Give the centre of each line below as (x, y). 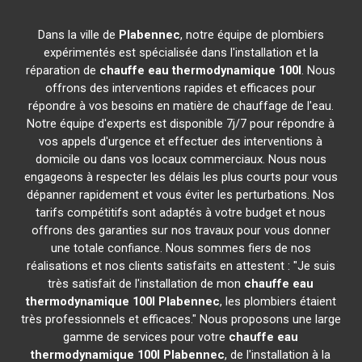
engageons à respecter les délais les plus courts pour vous (181, 177)
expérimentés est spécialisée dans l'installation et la (181, 53)
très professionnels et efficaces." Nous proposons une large (181, 319)
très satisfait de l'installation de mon (146, 284)
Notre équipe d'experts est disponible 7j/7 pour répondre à (181, 124)
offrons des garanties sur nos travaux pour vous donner (181, 230)
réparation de (63, 70)
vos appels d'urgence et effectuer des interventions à (181, 141)
